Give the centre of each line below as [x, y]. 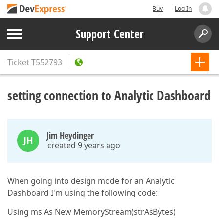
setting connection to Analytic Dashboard [109, 95]
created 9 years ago [84, 145]
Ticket [18, 62]
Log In [183, 9]
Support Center [109, 34]
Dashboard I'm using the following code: [83, 193]
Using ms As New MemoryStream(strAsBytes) [91, 212]
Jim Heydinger [70, 135]
